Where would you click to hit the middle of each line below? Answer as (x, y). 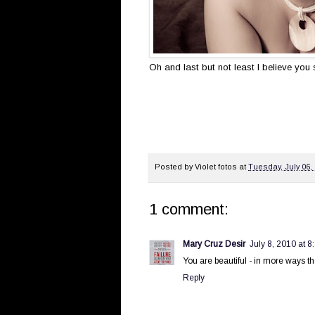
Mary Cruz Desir (214, 244)
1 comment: (189, 209)
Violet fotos (216, 167)
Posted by (175, 167)
